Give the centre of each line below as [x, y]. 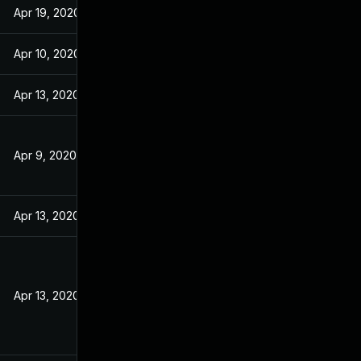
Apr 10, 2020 [47, 54]
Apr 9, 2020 [45, 155]
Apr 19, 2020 [47, 12]
